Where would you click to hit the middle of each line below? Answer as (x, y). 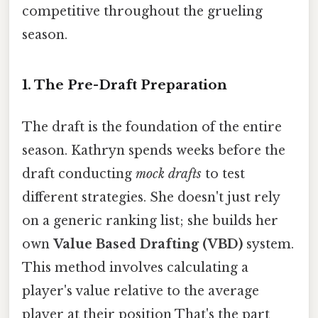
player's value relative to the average (141, 291)
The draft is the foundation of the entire (152, 127)
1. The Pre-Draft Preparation (125, 85)
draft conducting (79, 174)
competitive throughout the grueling (142, 12)
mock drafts (169, 174)
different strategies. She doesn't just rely (151, 198)
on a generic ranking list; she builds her (150, 221)
